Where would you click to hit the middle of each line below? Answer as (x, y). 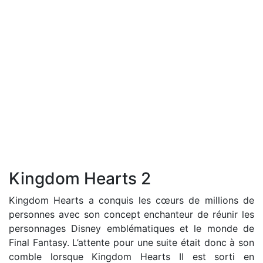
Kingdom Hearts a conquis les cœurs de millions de (131, 200)
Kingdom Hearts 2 (80, 178)
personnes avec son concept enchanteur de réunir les (131, 214)
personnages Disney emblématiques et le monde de (131, 228)
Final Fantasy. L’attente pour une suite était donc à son (131, 242)
